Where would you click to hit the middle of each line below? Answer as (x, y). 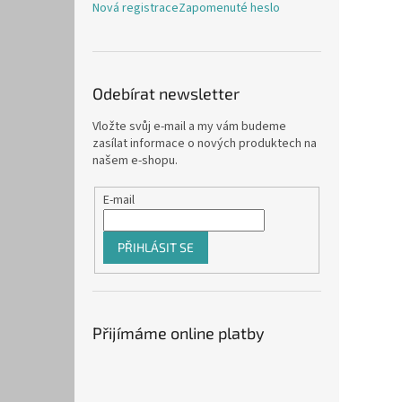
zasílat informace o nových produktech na (205, 144)
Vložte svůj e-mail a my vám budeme (189, 127)
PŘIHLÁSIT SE (155, 247)
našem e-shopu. (135, 161)
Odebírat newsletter (166, 94)
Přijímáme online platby (179, 333)
